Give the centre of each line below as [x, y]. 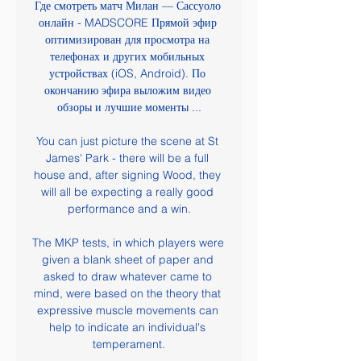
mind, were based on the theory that [127, 293]
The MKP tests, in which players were [128, 243]
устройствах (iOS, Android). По [127, 73]
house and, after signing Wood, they [127, 175]
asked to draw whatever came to [127, 276]
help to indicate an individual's [127, 327]
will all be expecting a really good [127, 192]
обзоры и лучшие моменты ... [129, 107]
